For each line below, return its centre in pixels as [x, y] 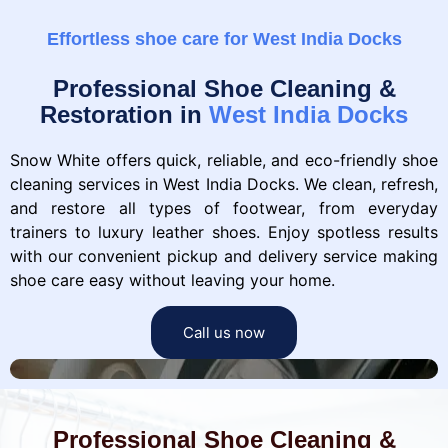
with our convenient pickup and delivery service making [224, 255]
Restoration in [124, 114]
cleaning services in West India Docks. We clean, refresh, [224, 183]
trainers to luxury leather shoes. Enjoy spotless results [224, 231]
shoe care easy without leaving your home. [172, 279]
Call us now [224, 333]
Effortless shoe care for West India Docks [224, 38]
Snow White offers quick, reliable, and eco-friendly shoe [224, 159]
